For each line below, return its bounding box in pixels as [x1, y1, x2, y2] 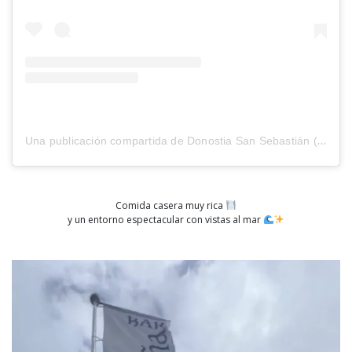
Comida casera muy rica [115, 199, 226, 213]
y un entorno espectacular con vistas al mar [67, 213, 263, 227]
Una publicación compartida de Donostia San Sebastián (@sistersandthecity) [317, 134, 327, 148]
